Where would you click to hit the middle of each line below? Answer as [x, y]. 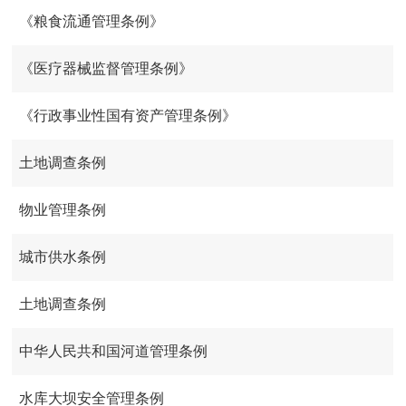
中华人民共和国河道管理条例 [114, 352]
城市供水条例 [63, 257]
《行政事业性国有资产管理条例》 [128, 116]
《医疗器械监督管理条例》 [106, 69]
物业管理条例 [63, 210]
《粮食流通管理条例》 [92, 22]
